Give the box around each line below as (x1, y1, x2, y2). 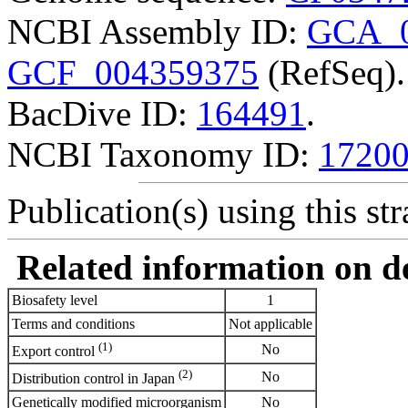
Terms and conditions (12, 315, 135, 331)
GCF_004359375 (7, 52, 259, 92)
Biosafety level (12, 291, 97, 308)
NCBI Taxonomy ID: (7, 134, 319, 174)
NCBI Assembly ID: (7, 11, 307, 51)
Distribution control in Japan (12, 371, 178, 387)
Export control (12, 343, 98, 360)
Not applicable (229, 315, 312, 331)
